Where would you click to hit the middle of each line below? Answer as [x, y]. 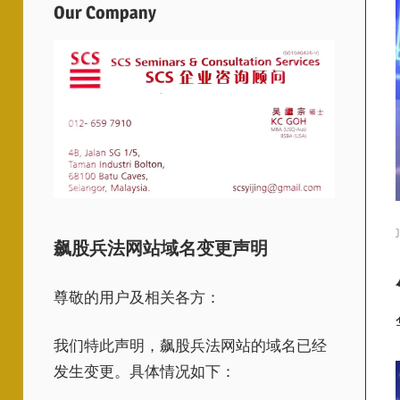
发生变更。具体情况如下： [144, 371]
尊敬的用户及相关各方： [137, 296]
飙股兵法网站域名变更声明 [160, 249]
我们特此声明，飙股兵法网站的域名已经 [190, 346]
